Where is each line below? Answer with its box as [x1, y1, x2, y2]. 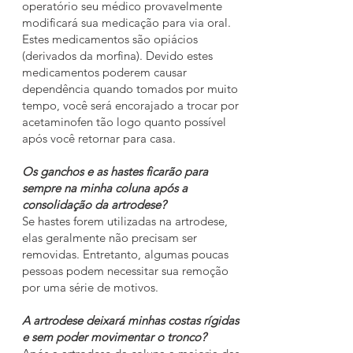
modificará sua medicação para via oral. [22, 15, 231, 30]
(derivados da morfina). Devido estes [22, 48, 213, 63]
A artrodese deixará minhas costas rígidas [22, 313, 239, 328]
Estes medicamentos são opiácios [22, 32, 198, 46]
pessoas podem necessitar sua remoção [22, 263, 229, 278]
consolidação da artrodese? [22, 197, 166, 212]
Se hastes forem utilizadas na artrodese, [22, 214, 228, 229]
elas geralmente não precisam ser [22, 230, 197, 245]
